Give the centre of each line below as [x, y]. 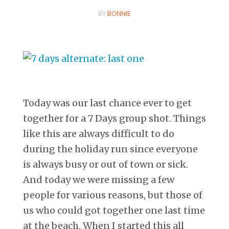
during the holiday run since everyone [110, 149]
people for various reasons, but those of [113, 195]
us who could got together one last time [114, 210]
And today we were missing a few [99, 179]
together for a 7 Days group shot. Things [114, 118]
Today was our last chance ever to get [107, 103]
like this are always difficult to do [99, 133]
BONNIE [119, 14]
